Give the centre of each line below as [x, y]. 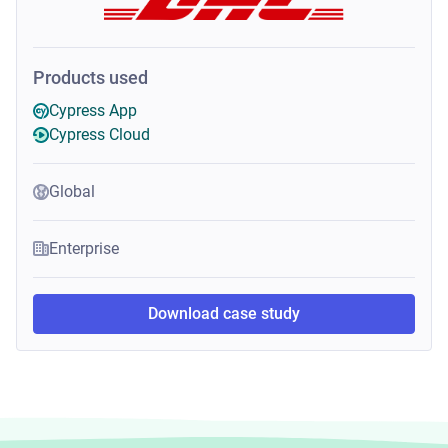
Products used [90, 77]
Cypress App [93, 110]
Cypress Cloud [99, 134]
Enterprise [84, 248]
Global [72, 191]
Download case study [224, 313]
